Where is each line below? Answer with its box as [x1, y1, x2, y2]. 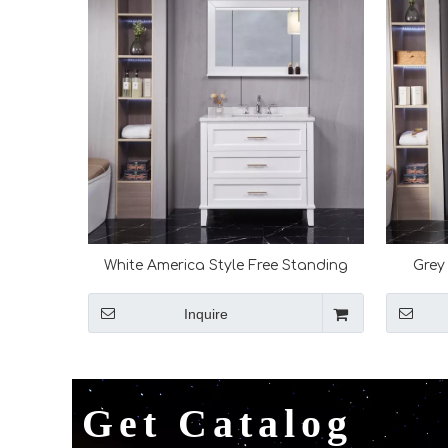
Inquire [183, 306, 228, 322]
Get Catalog [82, 401, 353, 446]
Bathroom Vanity [165, 281, 287, 296]
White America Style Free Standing [103, 258, 348, 273]
